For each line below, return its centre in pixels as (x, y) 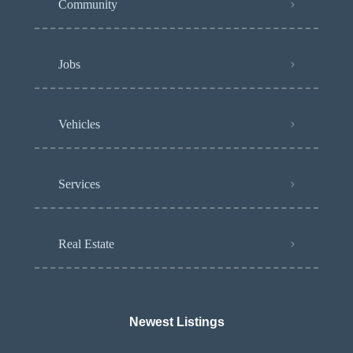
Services (79, 184)
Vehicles (79, 124)
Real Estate (86, 244)
